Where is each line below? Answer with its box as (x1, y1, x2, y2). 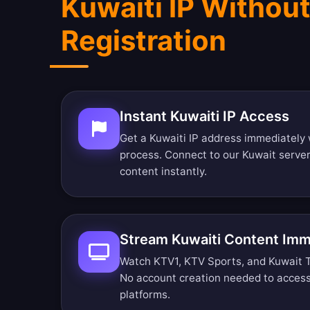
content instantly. (120, 165, 207, 178)
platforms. (120, 288, 170, 301)
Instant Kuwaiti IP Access (120, 108, 289, 125)
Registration (61, 24, 226, 57)
